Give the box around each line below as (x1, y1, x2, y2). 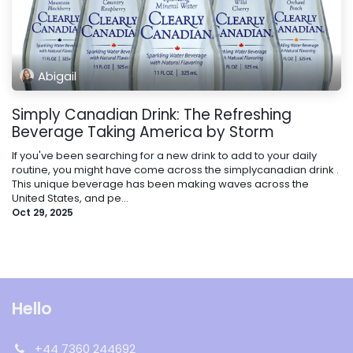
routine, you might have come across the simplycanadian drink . (12, 162, 339, 178)
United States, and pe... (12, 191, 128, 206)
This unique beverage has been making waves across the (12, 176, 309, 192)
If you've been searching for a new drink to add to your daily (12, 148, 317, 164)
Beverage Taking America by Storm (12, 121, 274, 143)
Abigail (38, 67, 76, 84)
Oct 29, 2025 (12, 206, 73, 220)
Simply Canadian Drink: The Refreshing (12, 104, 292, 126)
